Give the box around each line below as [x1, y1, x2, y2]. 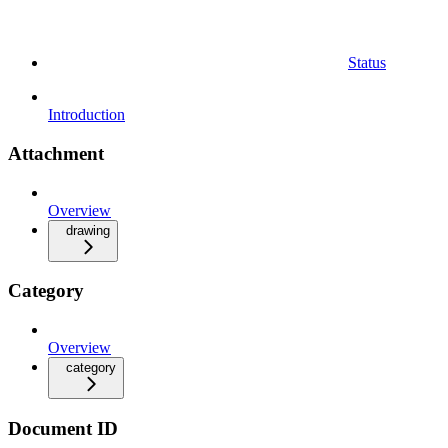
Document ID [8, 417, 118, 439]
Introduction [48, 106, 125, 124]
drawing [66, 222, 110, 238]
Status [348, 54, 386, 72]
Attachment [8, 142, 104, 164]
